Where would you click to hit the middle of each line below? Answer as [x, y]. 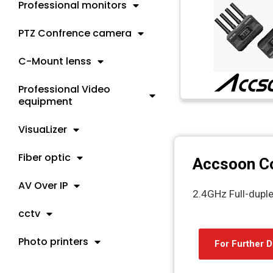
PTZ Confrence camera [75, 33]
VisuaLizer [43, 129]
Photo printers [53, 242]
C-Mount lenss [55, 61]
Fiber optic [44, 158]
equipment [45, 101]
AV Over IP [43, 186]
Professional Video [64, 89]
